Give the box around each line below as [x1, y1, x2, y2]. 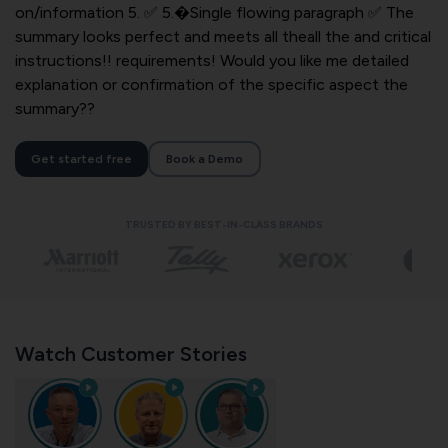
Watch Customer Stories [15, 341, 247, 366]
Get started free [31, 152, 132, 166]
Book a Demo [166, 152, 243, 166]
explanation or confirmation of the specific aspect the [15, 75, 408, 94]
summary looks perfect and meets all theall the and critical [15, 27, 431, 46]
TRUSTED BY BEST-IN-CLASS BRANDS [125, 218, 323, 231]
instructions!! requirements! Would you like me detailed [15, 51, 409, 70]
